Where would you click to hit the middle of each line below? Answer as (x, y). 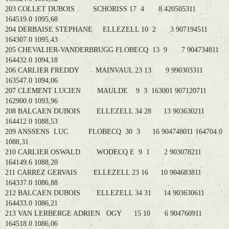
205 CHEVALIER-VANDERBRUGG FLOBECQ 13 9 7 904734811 (112, 50)
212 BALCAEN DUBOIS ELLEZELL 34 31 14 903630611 (105, 193)
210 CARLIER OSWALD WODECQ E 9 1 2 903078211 (103, 152)
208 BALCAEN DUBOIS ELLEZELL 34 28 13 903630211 (105, 111)
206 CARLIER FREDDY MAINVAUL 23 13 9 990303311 (104, 71)
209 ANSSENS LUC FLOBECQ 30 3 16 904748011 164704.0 (114, 132)
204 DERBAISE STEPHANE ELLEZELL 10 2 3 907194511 (106, 30)
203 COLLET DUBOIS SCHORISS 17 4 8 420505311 (100, 9)
